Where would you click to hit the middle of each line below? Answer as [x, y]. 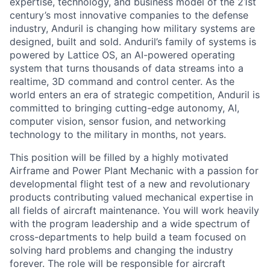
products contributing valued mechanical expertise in [131, 197]
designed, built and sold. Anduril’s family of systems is [133, 42]
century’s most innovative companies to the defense [129, 15]
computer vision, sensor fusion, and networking [118, 121]
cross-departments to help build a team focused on [128, 237]
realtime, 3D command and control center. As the [122, 81]
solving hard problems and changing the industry [121, 250]
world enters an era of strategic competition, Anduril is [135, 95]
